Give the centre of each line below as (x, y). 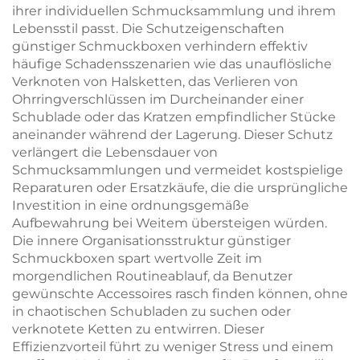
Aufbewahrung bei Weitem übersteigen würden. (170, 223)
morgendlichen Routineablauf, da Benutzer (152, 276)
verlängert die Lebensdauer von (115, 152)
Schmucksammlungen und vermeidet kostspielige (178, 170)
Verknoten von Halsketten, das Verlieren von (155, 82)
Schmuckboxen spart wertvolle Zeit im (137, 258)
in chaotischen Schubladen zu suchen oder (151, 311)
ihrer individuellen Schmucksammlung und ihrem (174, 11)
